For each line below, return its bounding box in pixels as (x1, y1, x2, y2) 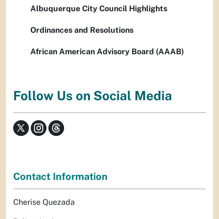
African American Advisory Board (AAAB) (30, 47, 184, 56)
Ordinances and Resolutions (30, 25, 133, 35)
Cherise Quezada (13, 197, 75, 207)
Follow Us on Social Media (13, 88, 172, 104)
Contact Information (13, 170, 108, 182)
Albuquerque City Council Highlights (30, 4, 167, 13)
